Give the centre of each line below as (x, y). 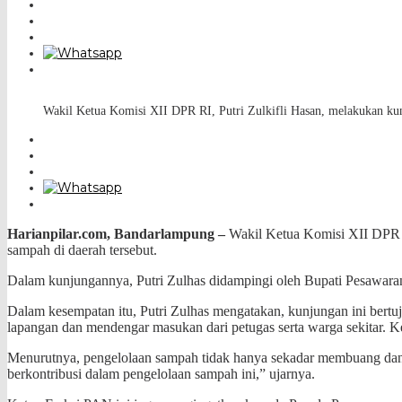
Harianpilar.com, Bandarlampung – (116, 233)
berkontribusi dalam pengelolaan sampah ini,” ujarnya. (161, 373)
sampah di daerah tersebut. (82, 249)
